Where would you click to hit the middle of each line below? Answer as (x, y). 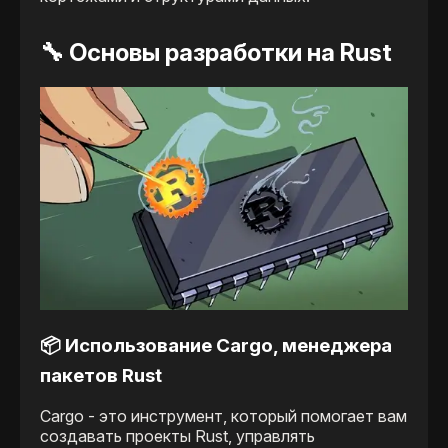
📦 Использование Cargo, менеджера (216, 346)
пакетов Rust (101, 376)
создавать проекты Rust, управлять (177, 435)
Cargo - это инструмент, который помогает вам (223, 415)
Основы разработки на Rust (230, 53)
